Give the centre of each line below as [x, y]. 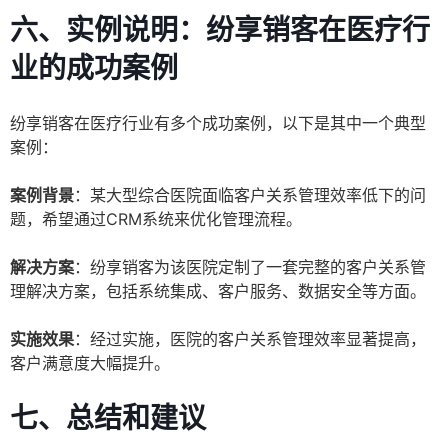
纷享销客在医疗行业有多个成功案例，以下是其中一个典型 [218, 123]
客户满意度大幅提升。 [90, 363]
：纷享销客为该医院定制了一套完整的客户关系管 [250, 267]
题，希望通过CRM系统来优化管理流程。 [156, 219]
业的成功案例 [94, 68]
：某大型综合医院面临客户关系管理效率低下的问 [250, 195]
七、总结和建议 [108, 418]
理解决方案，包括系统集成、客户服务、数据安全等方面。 [218, 291]
